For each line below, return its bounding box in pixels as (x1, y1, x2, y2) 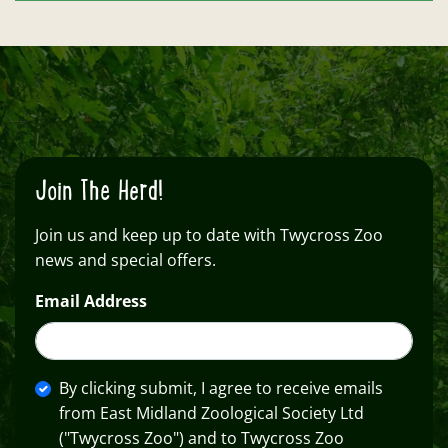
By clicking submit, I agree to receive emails (59, 377, 383, 400)
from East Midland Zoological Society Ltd (59, 402, 364, 425)
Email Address (35, 290, 147, 313)
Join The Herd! (35, 180, 163, 205)
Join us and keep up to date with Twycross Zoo (35, 224, 383, 247)
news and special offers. (35, 249, 216, 272)
